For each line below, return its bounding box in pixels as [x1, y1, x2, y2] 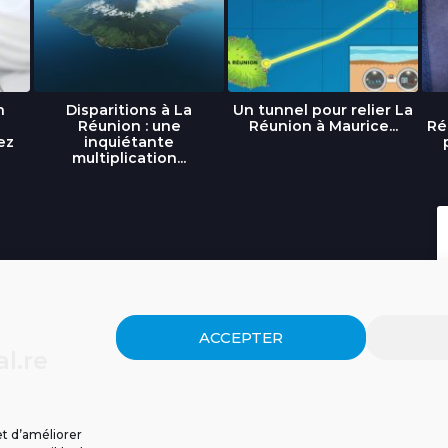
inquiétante [84, 132, 174, 151]
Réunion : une [77, 116, 181, 135]
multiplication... [72, 148, 186, 167]
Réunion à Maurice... [248, 116, 398, 135]
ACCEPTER [199, 327, 283, 347]
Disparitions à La [66, 100, 192, 119]
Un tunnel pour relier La [233, 100, 413, 119]
